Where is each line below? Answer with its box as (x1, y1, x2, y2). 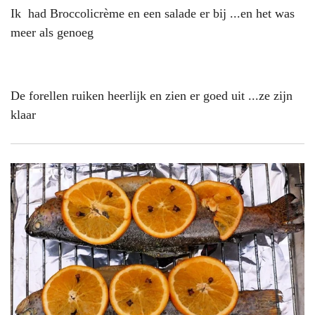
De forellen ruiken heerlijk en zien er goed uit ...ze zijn (11, 88, 292, 103)
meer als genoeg (11, 25, 97, 39)
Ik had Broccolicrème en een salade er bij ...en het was (11, 6, 295, 20)
